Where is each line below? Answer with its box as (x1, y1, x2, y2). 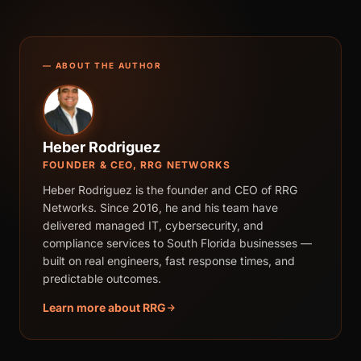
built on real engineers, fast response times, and (43, 253, 295, 268)
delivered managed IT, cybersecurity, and (43, 218, 263, 232)
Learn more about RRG (43, 300, 166, 314)
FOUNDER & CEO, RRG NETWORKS (43, 158, 231, 171)
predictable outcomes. (43, 271, 161, 285)
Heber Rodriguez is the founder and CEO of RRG (43, 182, 297, 197)
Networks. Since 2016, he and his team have (43, 200, 278, 214)
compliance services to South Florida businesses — (43, 235, 312, 250)
